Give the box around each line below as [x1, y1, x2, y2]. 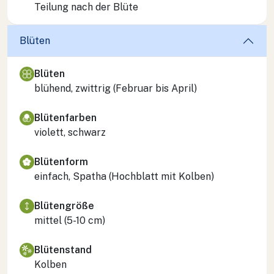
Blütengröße [34, 199, 94, 212]
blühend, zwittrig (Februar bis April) [34, 82, 197, 94]
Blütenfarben [34, 111, 97, 124]
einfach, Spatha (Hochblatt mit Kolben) [34, 170, 214, 182]
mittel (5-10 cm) [34, 214, 105, 226]
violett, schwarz [34, 126, 106, 138]
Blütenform [34, 155, 88, 168]
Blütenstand [34, 243, 92, 256]
